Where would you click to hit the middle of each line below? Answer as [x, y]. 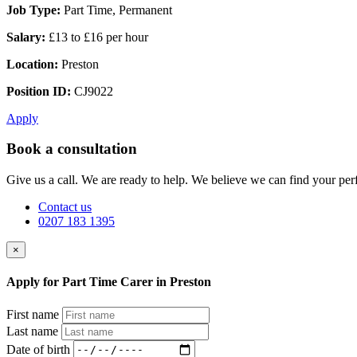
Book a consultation [72, 149]
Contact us [65, 207]
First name [33, 314]
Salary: [26, 37]
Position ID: [39, 91]
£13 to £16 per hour [97, 37]
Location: [32, 64]
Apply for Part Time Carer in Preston [109, 282]
